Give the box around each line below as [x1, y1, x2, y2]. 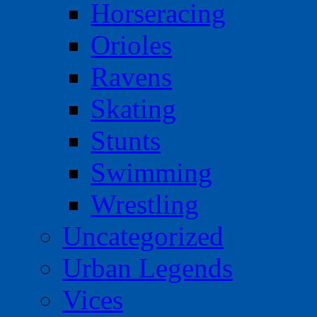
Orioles [91, 29, 172, 60]
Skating [91, 93, 176, 124]
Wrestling [91, 188, 199, 219]
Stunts [91, 125, 161, 156]
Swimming [91, 156, 212, 188]
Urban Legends [62, 252, 233, 283]
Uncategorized [62, 220, 224, 251]
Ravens [91, 61, 172, 92]
